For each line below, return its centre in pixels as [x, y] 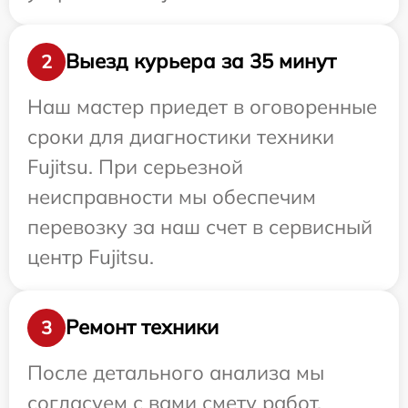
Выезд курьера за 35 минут [201, 61]
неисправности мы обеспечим [172, 196]
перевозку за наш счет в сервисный [200, 226]
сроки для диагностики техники [181, 136]
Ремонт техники [142, 327]
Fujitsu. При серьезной [135, 166]
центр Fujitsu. [91, 256]
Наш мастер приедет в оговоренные [202, 106]
